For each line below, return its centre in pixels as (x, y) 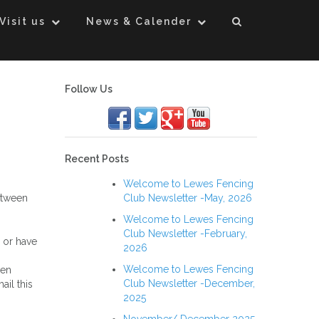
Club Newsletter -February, (185, 234)
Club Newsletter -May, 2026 (188, 198)
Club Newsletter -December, (189, 283)
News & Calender (139, 21)
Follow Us (89, 89)
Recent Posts (97, 159)
